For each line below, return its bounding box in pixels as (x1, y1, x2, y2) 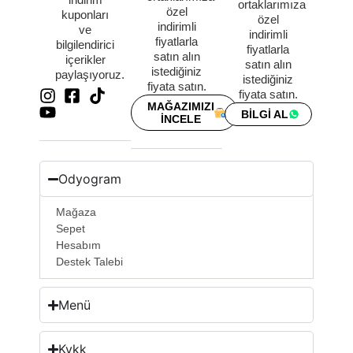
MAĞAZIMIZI (147, 100, 214, 113)
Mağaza (56, 206, 96, 219)
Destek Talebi (56, 255, 123, 269)
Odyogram (58, 171, 122, 188)
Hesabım (56, 239, 101, 252)
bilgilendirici (56, 37, 114, 51)
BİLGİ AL (240, 107, 288, 121)
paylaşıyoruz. (55, 67, 128, 81)
